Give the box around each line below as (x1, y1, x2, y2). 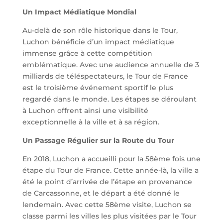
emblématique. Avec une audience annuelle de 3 (22, 60, 199, 69)
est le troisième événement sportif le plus (22, 83, 173, 92)
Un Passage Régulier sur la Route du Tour (22, 135, 174, 145)
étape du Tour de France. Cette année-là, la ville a (22, 165, 199, 175)
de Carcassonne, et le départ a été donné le (22, 188, 180, 198)
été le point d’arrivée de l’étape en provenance (22, 177, 192, 186)
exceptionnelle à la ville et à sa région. (22, 117, 159, 126)
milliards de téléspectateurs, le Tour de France (22, 71, 188, 81)
